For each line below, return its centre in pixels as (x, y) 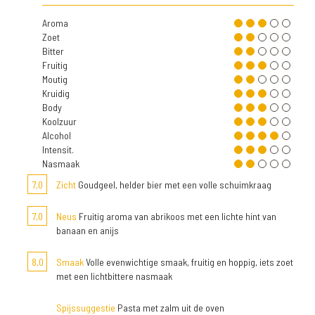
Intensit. (58, 149)
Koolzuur (59, 121)
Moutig (55, 79)
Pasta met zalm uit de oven (170, 307)
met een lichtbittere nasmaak (114, 276)
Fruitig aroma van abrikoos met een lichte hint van (176, 216)
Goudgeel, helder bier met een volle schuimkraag (174, 184)
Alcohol (57, 135)
